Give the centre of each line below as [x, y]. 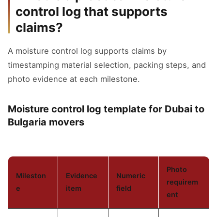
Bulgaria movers [46, 122]
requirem [182, 182]
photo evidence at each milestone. [74, 79]
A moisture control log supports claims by [87, 51]
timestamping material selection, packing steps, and [107, 65]
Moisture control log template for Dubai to [106, 109]
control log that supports [92, 11]
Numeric [131, 176]
